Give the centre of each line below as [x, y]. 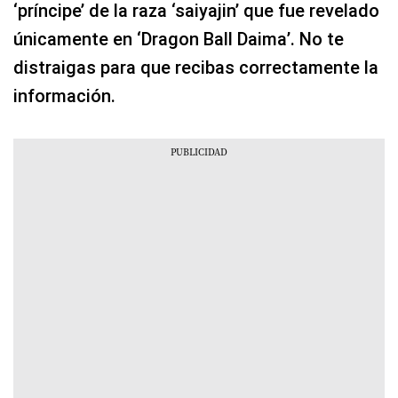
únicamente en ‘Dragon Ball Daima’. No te [179, 40]
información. [64, 96]
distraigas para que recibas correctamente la [196, 68]
